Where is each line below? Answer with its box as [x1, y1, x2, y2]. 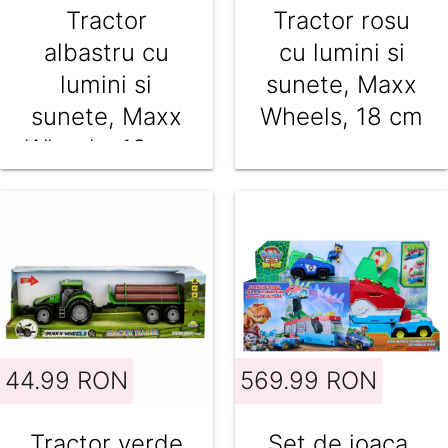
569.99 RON [240, 365, 378, 395]
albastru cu [43, 38, 169, 68]
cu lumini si [278, 38, 405, 68]
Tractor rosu [273, 6, 411, 36]
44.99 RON [5, 365, 129, 395]
